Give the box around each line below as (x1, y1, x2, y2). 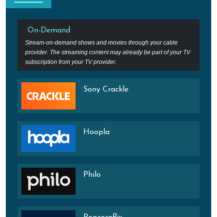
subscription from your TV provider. (25, 58, 117, 65)
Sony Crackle (83, 85, 128, 93)
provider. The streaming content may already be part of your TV (25, 48, 190, 56)
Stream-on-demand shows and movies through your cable (25, 39, 178, 46)
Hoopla (83, 128, 109, 136)
